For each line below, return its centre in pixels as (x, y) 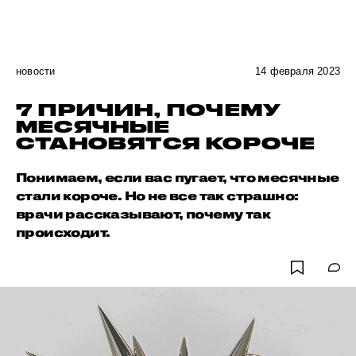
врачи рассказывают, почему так (143, 214)
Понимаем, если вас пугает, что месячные (178, 177)
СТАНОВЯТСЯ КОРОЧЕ (166, 143)
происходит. (63, 232)
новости (36, 71)
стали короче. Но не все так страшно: (157, 195)
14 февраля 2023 (298, 71)
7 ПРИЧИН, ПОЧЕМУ (149, 110)
